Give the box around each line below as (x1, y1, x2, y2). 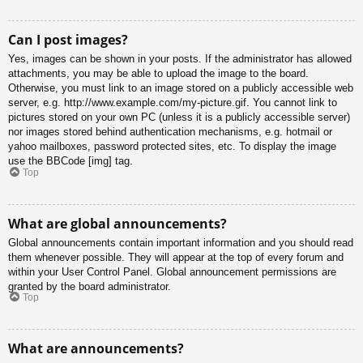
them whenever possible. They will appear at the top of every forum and (8, 250, 344, 263)
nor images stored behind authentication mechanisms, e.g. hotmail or (8, 126, 332, 139)
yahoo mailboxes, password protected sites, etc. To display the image (8, 140, 336, 153)
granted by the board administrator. (8, 280, 171, 293)
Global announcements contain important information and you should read (8, 236, 353, 249)
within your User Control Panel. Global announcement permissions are (8, 265, 336, 278)
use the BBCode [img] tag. (8, 155, 133, 168)
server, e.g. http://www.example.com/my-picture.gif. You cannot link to (8, 96, 337, 109)
